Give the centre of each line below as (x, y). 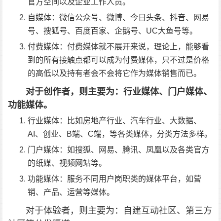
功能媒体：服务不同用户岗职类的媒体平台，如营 (114, 179)
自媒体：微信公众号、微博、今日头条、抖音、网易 (118, 18)
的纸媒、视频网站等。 (67, 163)
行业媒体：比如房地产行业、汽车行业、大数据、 (114, 121)
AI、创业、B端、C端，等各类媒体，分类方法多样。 (120, 134)
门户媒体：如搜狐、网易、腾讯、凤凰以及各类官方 (118, 150)
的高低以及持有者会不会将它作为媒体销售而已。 (114, 74)
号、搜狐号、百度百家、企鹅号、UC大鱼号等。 (112, 31)
